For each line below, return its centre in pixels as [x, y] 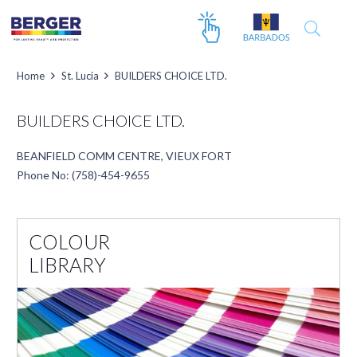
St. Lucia [80, 76]
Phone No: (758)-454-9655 [83, 175]
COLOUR [69, 242]
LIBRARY [67, 265]
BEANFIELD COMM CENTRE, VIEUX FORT [124, 156]
